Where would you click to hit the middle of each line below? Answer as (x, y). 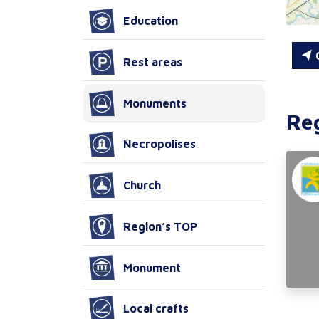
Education (151, 21)
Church (142, 185)
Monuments (155, 103)
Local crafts (156, 309)
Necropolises (159, 144)
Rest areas (153, 62)
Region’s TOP (160, 226)
